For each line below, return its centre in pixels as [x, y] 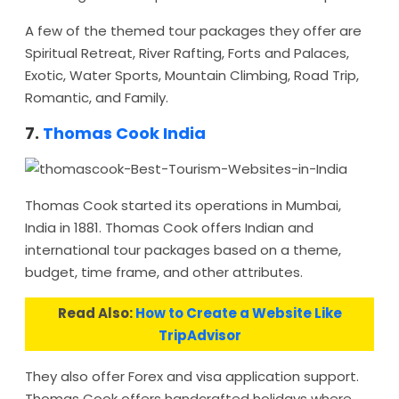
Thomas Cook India [124, 133]
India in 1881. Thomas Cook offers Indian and [169, 228]
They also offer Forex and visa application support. [192, 376]
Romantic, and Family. [97, 98]
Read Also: [96, 313]
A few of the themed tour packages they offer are [193, 31]
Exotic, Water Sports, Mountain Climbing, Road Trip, [192, 75]
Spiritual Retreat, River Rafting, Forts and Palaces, [187, 53]
